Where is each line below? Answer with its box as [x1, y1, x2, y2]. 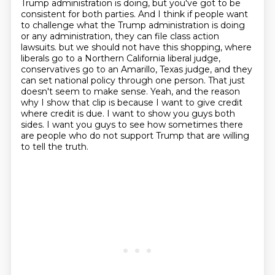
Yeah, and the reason [150, 86, 240, 97]
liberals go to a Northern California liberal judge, [20, 53, 220, 64]
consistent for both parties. [20, 9, 138, 20]
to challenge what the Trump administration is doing [20, 20, 245, 31]
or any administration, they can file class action [20, 31, 219, 42]
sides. [20, 119, 47, 130]
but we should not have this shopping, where [58, 42, 252, 53]
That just [207, 75, 245, 86]
